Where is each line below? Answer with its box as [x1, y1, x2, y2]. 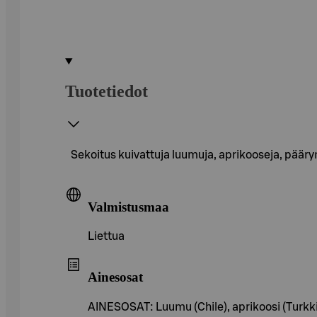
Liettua [88, 231, 125, 243]
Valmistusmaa [88, 199, 169, 214]
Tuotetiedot [65, 81, 148, 100]
